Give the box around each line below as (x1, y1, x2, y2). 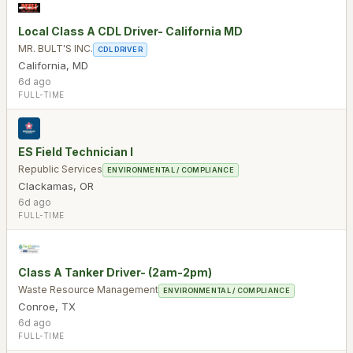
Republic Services (18, 162, 102, 175)
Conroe (18, 299, 55, 313)
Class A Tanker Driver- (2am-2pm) (18, 265, 212, 279)
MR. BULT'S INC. (18, 42, 93, 54)
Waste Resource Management (18, 283, 158, 295)
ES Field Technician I (18, 144, 133, 158)
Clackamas (18, 179, 73, 192)
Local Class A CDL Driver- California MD (18, 24, 243, 38)
